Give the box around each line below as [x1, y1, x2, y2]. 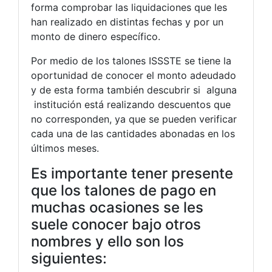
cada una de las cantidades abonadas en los [31, 127, 235, 140]
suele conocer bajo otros [31, 215, 201, 233]
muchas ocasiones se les [31, 198, 203, 216]
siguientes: [31, 249, 107, 267]
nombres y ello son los [31, 232, 184, 250]
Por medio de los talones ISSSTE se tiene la [31, 54, 231, 67]
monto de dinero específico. [31, 30, 160, 42]
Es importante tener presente [31, 164, 233, 182]
